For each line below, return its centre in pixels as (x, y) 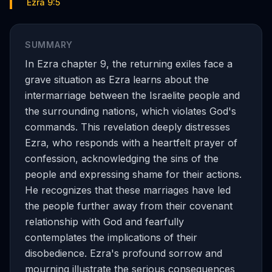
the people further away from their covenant (129, 206)
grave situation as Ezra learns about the (117, 80)
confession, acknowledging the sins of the (122, 158)
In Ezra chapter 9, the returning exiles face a (129, 64)
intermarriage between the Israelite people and (132, 95)
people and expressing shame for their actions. (133, 174)
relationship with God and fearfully (104, 222)
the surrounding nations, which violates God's (131, 111)
